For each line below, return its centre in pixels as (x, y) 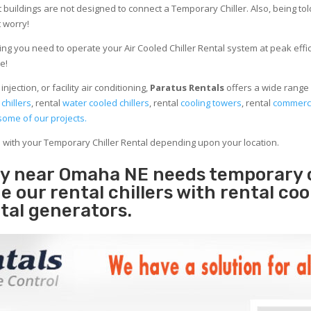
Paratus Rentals (187, 88)
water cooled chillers (106, 103)
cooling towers (211, 103)
